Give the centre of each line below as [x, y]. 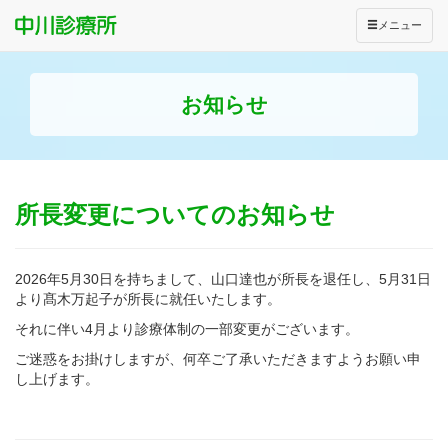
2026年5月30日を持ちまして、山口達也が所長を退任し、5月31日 [223, 279]
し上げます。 [57, 379]
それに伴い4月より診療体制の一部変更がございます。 [187, 329]
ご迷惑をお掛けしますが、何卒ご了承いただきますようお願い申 [218, 359]
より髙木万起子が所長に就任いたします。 [148, 299]
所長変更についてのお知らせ [175, 215]
